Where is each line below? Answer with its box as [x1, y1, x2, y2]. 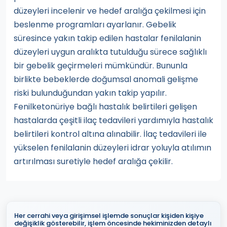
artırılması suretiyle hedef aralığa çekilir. [14, 156, 173, 168]
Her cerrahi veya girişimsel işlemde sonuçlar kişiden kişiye [14, 211, 204, 221]
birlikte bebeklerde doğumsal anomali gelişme [14, 73, 198, 86]
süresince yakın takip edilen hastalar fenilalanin [14, 32, 201, 45]
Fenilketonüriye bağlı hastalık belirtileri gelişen [14, 101, 197, 113]
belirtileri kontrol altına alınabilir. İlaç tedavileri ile [14, 128, 207, 140]
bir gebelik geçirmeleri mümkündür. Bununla [14, 60, 187, 72]
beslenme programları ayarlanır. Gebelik [14, 19, 176, 31]
